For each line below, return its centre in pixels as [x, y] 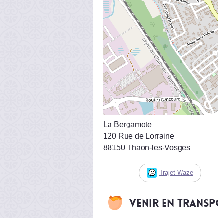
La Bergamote [127, 124]
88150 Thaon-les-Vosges [147, 147]
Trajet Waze [176, 172]
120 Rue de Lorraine [139, 136]
